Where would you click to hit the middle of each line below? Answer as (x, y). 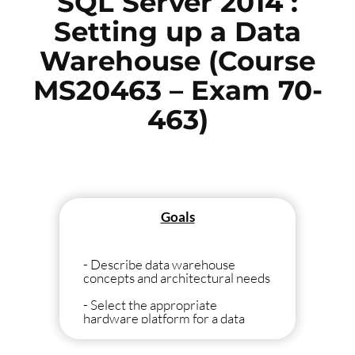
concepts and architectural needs (177, 277)
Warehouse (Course (177, 61)
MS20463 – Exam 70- (177, 90)
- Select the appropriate (150, 304)
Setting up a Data (177, 32)
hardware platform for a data (164, 318)
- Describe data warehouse (159, 264)
